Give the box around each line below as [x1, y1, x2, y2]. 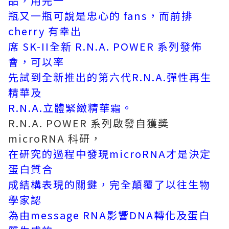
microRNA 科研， [8, 131, 102, 146]
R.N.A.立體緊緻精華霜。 [8, 100, 133, 115]
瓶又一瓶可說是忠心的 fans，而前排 [8, 8, 193, 23]
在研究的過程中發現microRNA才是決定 [8, 146, 211, 161]
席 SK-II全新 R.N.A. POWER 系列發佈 [8, 39, 202, 54]
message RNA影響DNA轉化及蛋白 [31, 208, 210, 222]
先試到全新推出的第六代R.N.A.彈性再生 [8, 70, 212, 84]
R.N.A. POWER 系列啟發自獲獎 [8, 116, 169, 130]
